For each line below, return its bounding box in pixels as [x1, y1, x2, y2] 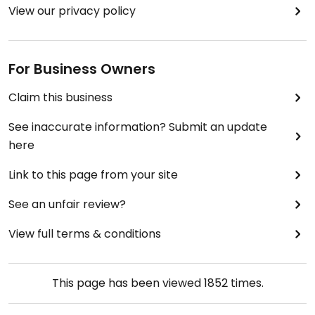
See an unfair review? [8, 196, 126, 213]
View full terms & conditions [8, 226, 161, 243]
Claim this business [8, 89, 112, 106]
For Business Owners [8, 59, 155, 79]
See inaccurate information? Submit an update [8, 119, 267, 136]
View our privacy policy [8, 3, 136, 20]
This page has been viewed [51, 275, 204, 292]
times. [227, 275, 264, 292]
